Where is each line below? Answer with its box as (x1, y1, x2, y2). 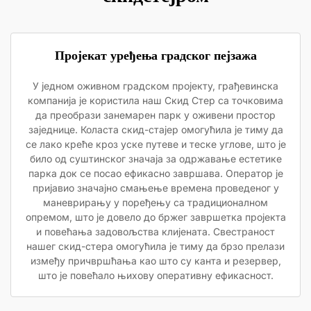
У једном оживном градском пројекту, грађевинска (33, 80, 278, 92)
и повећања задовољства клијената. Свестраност (36, 226, 275, 237)
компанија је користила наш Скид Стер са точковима (28, 94, 283, 106)
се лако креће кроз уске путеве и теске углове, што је (25, 138, 286, 150)
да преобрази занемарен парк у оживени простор (35, 109, 276, 121)
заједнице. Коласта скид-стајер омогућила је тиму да (28, 124, 283, 135)
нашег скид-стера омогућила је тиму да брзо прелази (26, 240, 285, 252)
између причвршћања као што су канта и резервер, (30, 255, 281, 267)
